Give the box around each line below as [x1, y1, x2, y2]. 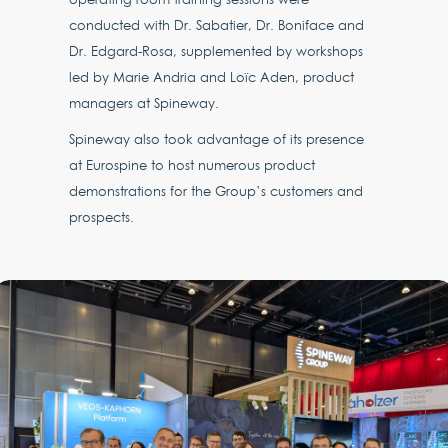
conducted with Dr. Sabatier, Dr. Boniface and [69, 15, 365, 34]
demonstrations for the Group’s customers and [69, 181, 364, 200]
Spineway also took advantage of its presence [69, 129, 365, 148]
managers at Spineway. [69, 93, 220, 112]
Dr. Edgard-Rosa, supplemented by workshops [69, 41, 364, 60]
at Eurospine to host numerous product [69, 155, 316, 174]
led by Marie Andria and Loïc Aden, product [69, 67, 355, 86]
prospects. [69, 207, 135, 226]
